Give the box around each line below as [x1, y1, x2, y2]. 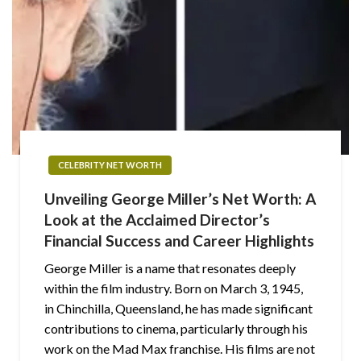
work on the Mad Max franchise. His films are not [44, 340, 315, 356]
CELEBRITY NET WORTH [58, 159, 162, 170]
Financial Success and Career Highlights [44, 230, 314, 250]
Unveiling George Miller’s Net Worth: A [44, 189, 316, 208]
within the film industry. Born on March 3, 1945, [44, 280, 303, 296]
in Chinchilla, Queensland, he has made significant [44, 300, 313, 316]
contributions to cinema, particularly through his [44, 320, 308, 336]
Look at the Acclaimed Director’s [44, 210, 270, 229]
